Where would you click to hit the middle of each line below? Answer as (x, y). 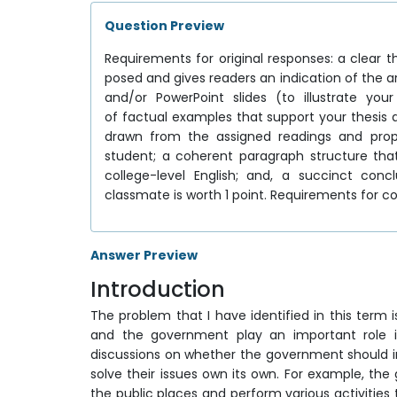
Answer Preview (144, 255)
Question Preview (164, 26)
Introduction (158, 289)
